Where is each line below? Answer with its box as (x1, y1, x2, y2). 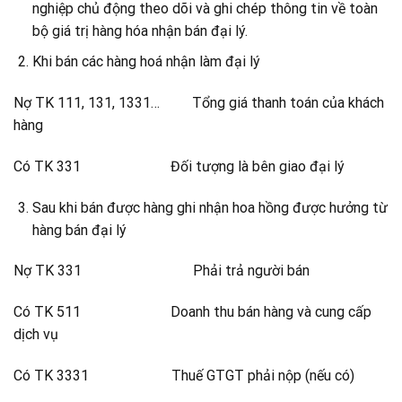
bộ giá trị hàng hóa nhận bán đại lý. (31, 22, 248, 39)
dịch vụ (13, 326, 58, 344)
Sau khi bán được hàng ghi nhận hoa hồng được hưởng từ (31, 198, 388, 216)
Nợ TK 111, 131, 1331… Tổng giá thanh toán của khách (13, 94, 384, 112)
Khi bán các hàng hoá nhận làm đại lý (31, 53, 260, 71)
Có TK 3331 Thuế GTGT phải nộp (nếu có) (13, 367, 354, 385)
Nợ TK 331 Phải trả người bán (13, 262, 310, 280)
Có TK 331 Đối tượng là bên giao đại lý (13, 157, 345, 175)
